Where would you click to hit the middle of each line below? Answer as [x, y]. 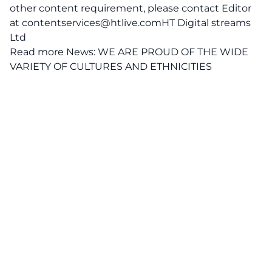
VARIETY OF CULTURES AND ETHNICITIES [112, 66]
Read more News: [54, 52]
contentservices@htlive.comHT [98, 23]
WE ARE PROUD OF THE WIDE [173, 52]
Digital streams [213, 23]
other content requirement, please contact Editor [131, 8]
